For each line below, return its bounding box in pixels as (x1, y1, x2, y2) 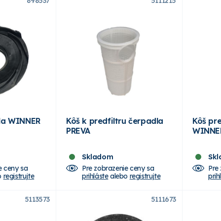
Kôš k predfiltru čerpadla (66, 115, 163, 126)
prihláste (82, 171, 109, 181)
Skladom (82, 152, 113, 161)
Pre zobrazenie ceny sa (82, 163, 154, 173)
